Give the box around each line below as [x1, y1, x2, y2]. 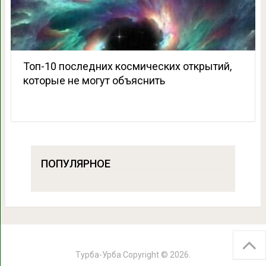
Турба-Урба [75, 249, 121, 259]
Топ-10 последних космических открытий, [23, 59, 232, 72]
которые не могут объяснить [23, 74, 165, 87]
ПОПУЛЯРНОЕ [40, 157, 110, 170]
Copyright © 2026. [121, 249, 191, 259]
